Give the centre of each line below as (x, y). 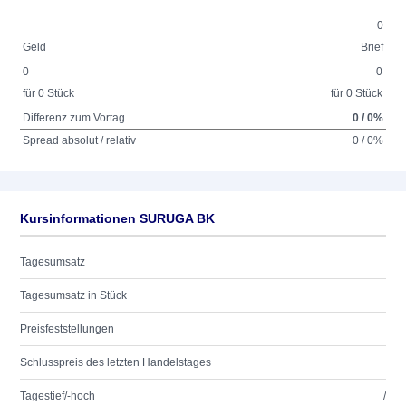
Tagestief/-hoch (58, 396)
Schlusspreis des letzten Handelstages (116, 362)
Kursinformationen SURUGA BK (117, 218)
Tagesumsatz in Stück (73, 295)
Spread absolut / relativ (80, 140)
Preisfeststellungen (67, 329)
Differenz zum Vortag (74, 118)
